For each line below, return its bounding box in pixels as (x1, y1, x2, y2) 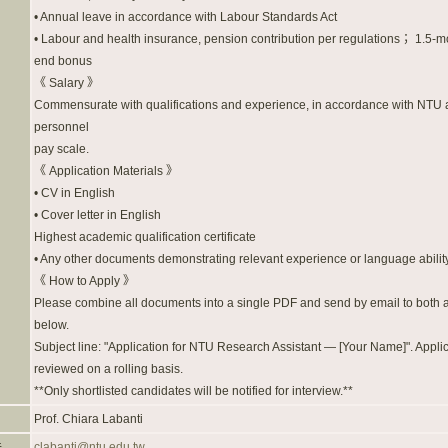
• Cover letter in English (34, 208, 161, 222)
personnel (34, 120, 89, 134)
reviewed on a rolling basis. (34, 362, 183, 376)
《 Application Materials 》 (34, 164, 178, 178)
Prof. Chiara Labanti (34, 412, 143, 426)
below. (34, 318, 69, 332)
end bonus (34, 54, 92, 68)
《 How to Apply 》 (34, 274, 135, 288)
